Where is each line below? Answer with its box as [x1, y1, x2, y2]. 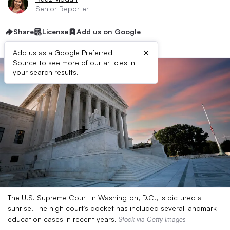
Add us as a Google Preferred [13, 48, 112, 57]
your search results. [13, 68, 79, 76]
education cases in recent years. [8, 215, 119, 223]
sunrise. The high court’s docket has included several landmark [8, 204, 217, 213]
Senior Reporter [35, 4, 89, 13]
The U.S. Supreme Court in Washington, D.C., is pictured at [8, 193, 204, 202]
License [42, 27, 68, 36]
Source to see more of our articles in [13, 58, 135, 67]
